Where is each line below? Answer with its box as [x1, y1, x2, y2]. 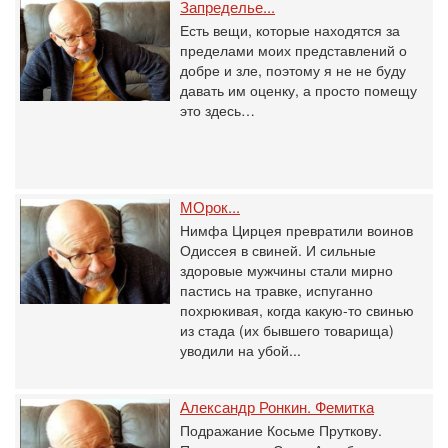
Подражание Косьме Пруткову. [180, 420, 382, 440]
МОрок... [180, 196, 240, 217]
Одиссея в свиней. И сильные [180, 240, 376, 260]
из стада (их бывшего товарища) [180, 320, 394, 340]
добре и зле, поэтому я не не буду [180, 60, 406, 80]
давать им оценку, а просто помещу [180, 80, 417, 100]
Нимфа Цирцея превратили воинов [180, 220, 413, 240]
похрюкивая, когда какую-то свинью [180, 300, 414, 320]
